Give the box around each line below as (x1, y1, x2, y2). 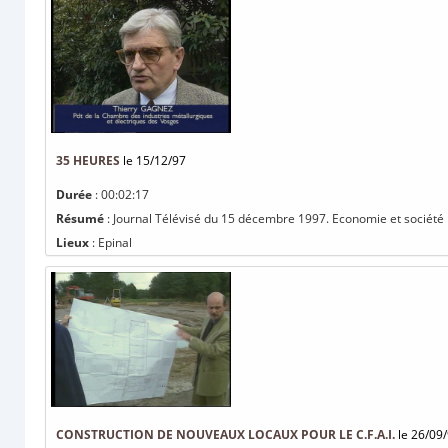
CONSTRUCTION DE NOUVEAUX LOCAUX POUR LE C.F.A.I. (56, 426, 395, 443)
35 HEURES (56, 152, 120, 169)
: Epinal (89, 234, 132, 251)
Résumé (56, 210, 104, 227)
